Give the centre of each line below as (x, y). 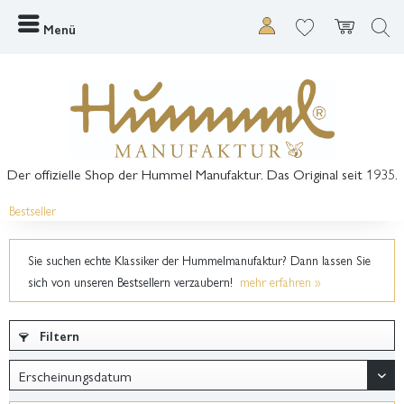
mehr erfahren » (280, 281)
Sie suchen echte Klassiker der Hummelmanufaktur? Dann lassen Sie (199, 259)
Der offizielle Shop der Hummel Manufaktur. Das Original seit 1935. (202, 173)
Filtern (58, 335)
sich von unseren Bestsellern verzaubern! (134, 281)
